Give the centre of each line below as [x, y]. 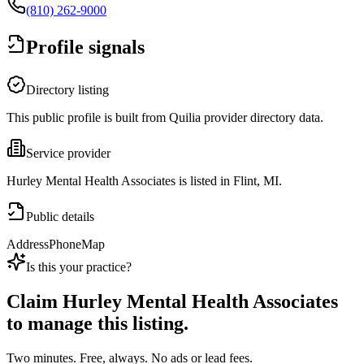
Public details [60, 217]
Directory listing [67, 90]
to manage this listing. [97, 324]
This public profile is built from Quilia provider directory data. [165, 118]
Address [28, 245]
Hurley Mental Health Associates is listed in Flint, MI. [144, 181]
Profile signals [85, 48]
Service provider [68, 154]
